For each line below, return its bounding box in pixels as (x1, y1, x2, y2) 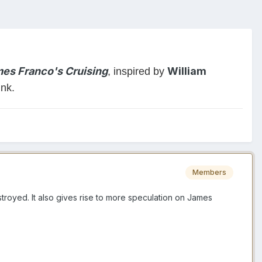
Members (192, 167, 226, 177)
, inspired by (108, 65, 167, 77)
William (167, 64, 206, 77)
